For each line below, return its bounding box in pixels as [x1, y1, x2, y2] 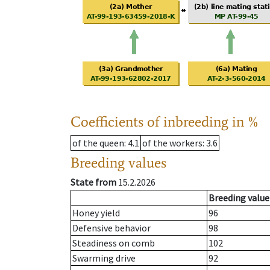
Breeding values [71, 154, 166, 172]
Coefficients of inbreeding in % [71, 113, 259, 131]
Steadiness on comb [72, 237, 155, 250]
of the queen [72, 137, 124, 149]
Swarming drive [72, 252, 136, 265]
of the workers [142, 137, 202, 149]
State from [71, 176, 116, 189]
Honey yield [72, 207, 120, 219]
